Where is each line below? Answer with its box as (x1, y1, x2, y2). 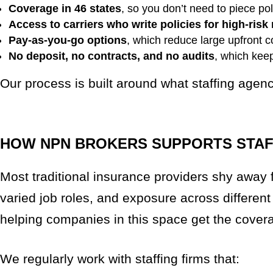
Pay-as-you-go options (9, 34, 127, 46)
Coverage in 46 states (9, 2, 121, 15)
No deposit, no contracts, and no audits (9, 49, 214, 62)
